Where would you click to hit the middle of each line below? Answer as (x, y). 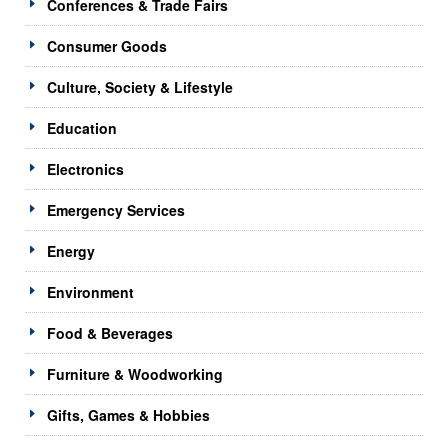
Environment (90, 291)
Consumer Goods (107, 45)
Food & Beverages (110, 332)
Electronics (85, 168)
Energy (71, 250)
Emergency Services (116, 209)
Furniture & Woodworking (135, 373)
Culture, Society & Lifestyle (140, 86)
